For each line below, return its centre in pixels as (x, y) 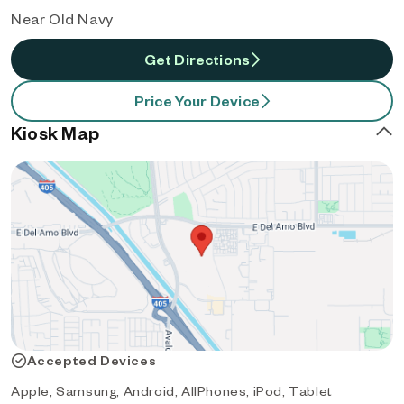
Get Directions (197, 59)
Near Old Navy (62, 18)
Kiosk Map (55, 133)
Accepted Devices (92, 360)
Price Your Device (197, 101)
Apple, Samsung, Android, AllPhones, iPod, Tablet (172, 391)
